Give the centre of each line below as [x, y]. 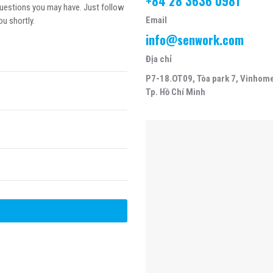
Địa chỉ [159, 59]
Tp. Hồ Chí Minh [175, 92]
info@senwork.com [195, 40]
